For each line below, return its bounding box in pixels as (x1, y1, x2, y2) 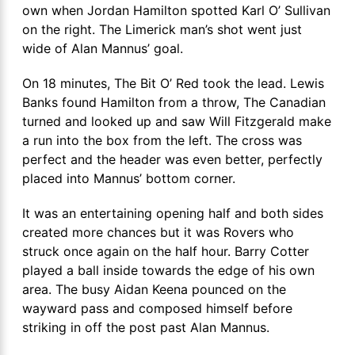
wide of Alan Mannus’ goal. (22, 40, 183, 56)
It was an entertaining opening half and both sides (22, 205, 323, 221)
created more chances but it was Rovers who (22, 224, 294, 240)
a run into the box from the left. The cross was (22, 132, 302, 148)
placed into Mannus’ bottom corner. (22, 170, 235, 186)
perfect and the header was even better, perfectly (22, 151, 323, 167)
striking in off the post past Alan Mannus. (22, 319, 269, 335)
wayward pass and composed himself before (22, 300, 292, 316)
